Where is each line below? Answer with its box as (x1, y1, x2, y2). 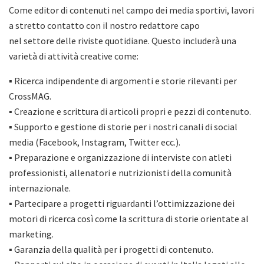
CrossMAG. (9, 90, 51, 102)
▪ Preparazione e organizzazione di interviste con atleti (9, 151, 232, 163)
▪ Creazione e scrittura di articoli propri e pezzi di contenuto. (9, 105, 251, 117)
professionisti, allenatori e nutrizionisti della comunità (9, 167, 232, 179)
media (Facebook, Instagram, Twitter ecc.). (9, 136, 180, 148)
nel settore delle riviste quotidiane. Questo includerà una (9, 35, 236, 47)
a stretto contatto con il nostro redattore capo (9, 19, 200, 31)
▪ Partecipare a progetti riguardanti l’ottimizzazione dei (9, 197, 235, 209)
